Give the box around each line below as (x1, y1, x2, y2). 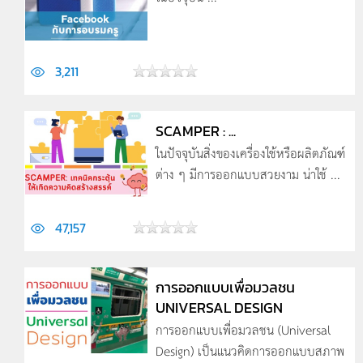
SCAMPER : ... (155, 120, 236, 142)
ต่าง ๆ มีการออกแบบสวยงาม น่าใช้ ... (155, 164, 340, 184)
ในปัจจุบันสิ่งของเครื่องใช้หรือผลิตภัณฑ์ (155, 143, 345, 163)
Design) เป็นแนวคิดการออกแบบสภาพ (155, 340, 344, 361)
